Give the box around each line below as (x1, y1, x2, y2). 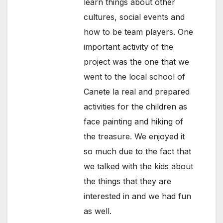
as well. (84, 206, 112, 217)
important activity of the (84, 42, 174, 52)
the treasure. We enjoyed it (84, 131, 185, 142)
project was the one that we (84, 57, 190, 67)
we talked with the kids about (84, 161, 194, 172)
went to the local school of (84, 72, 186, 82)
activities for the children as (84, 102, 188, 112)
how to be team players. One (84, 27, 194, 37)
